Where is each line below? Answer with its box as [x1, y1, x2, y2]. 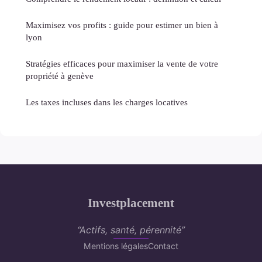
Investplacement [88, 196, 174, 210]
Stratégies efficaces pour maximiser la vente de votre [26, 58, 218, 69]
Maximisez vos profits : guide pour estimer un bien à [26, 20, 218, 30]
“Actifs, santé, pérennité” [77, 224, 185, 236]
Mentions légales [84, 241, 148, 251]
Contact [148, 241, 178, 251]
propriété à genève [26, 71, 94, 81]
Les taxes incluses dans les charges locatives [26, 97, 188, 108]
